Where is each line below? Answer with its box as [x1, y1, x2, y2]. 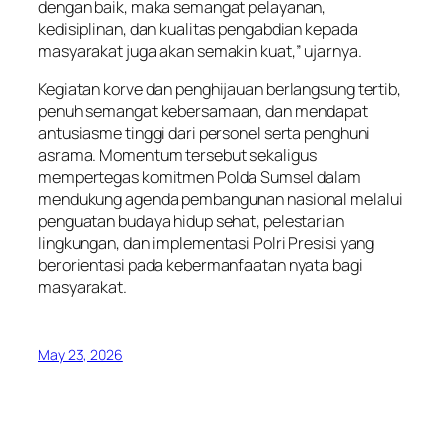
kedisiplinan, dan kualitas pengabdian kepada [38, 18, 358, 41]
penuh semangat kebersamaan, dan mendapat [38, 100, 368, 123]
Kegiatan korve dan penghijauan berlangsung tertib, [38, 78, 401, 101]
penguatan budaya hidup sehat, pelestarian [38, 210, 344, 233]
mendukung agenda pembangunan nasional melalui [38, 188, 403, 211]
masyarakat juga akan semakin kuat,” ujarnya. [38, 40, 362, 63]
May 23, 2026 [38, 344, 123, 364]
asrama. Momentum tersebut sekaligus [38, 144, 317, 167]
